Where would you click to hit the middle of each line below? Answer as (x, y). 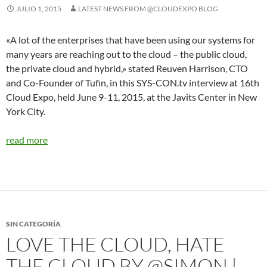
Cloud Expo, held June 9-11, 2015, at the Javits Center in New (131, 97)
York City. (26, 111)
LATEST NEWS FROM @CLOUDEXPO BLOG (148, 9)
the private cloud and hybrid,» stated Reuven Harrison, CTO (127, 68)
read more (27, 140)
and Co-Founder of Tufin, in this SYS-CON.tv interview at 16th (133, 83)
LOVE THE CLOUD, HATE (115, 244)
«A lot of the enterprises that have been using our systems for (131, 40)
